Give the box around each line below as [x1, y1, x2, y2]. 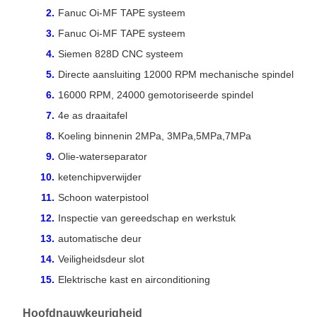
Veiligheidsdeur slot [58, 253, 144, 265]
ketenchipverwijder [58, 171, 142, 183]
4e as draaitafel [58, 109, 127, 121]
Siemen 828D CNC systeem [58, 47, 183, 59]
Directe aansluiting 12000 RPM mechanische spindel [58, 68, 294, 80]
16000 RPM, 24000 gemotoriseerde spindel [58, 88, 253, 100]
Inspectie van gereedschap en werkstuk [58, 212, 236, 224]
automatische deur [58, 232, 142, 244]
